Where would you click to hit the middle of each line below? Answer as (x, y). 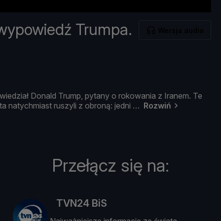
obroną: (100, 106)
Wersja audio (181, 30)
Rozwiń (157, 106)
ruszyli (66, 106)
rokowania (138, 96)
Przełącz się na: (110, 166)
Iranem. (179, 96)
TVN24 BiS (82, 203)
